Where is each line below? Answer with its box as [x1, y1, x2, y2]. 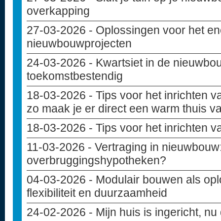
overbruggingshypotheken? [27, 154, 166, 167]
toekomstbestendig [27, 70, 123, 82]
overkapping [27, 4, 90, 17]
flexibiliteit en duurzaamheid [27, 186, 167, 199]
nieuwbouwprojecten [27, 37, 132, 50]
